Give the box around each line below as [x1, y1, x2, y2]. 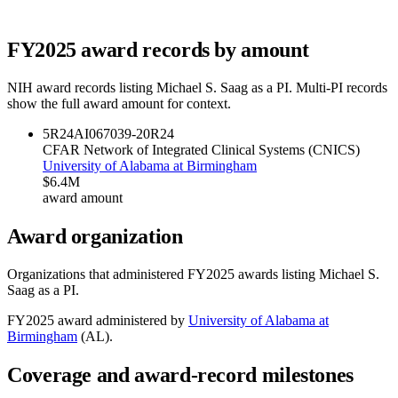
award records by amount [76, 38, 309, 61]
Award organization [7, 224, 183, 248]
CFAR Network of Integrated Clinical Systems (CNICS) [43, 141, 360, 157]
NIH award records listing [7, 79, 156, 95]
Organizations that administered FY [7, 266, 206, 282]
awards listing [235, 266, 319, 282]
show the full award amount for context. [7, 95, 231, 111]
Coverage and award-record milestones [7, 362, 354, 386]
